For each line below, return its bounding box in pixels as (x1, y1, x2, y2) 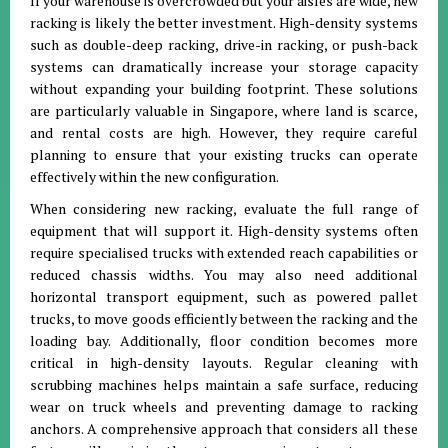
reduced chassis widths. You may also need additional (30, 265, 418, 284)
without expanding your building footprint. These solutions (30, 79, 418, 98)
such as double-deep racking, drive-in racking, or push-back (30, 35, 418, 54)
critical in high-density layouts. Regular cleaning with (30, 353, 418, 372)
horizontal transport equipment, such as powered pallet (30, 287, 418, 306)
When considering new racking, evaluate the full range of (30, 199, 418, 218)
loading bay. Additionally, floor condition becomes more (30, 331, 418, 350)
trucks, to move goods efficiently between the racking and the (30, 309, 418, 328)
